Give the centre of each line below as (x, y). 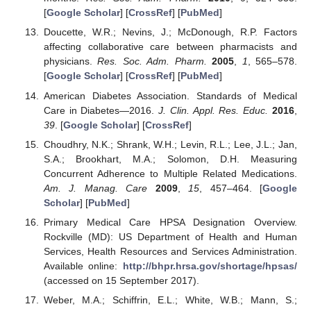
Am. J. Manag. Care (95, 188)
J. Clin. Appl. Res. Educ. (213, 110)
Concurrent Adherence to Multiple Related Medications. (170, 173)
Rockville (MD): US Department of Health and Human (170, 236)
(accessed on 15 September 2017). (121, 280)
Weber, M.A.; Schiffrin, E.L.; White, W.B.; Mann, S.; (170, 300)
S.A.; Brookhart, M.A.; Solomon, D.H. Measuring (170, 159)
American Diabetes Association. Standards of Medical (170, 95)
